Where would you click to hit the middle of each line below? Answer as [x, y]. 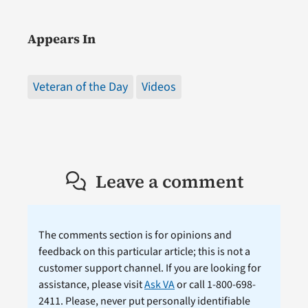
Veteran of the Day [80, 87]
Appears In [61, 39]
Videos [158, 87]
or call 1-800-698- [215, 285]
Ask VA [159, 285]
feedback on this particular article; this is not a [144, 252]
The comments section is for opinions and [135, 235]
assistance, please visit [91, 285]
